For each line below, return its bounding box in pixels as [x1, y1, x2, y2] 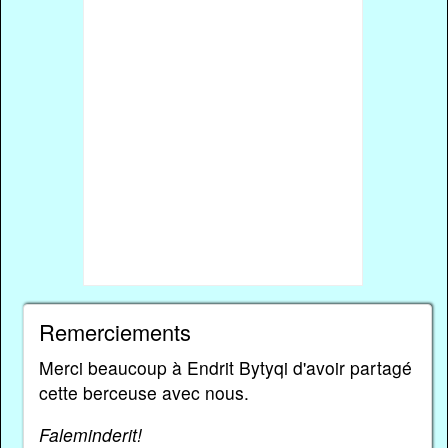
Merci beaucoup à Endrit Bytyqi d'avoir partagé [38, 354, 412, 380]
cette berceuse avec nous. [38, 379, 249, 405]
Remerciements [38, 315, 191, 347]
